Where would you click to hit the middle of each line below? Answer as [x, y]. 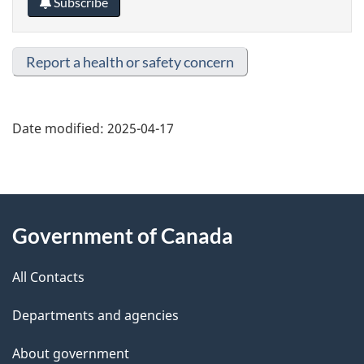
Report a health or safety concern [130, 62]
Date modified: [58, 128]
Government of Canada [123, 235]
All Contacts [48, 277]
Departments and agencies [95, 315]
